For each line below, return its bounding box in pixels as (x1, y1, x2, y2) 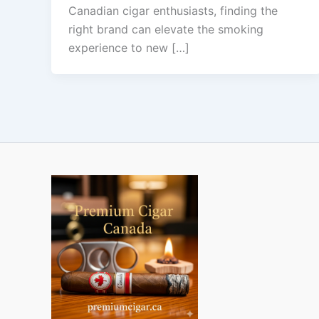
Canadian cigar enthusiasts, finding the (68, 4, 278, 19)
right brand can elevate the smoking (68, 22, 263, 37)
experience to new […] (68, 41, 189, 56)
